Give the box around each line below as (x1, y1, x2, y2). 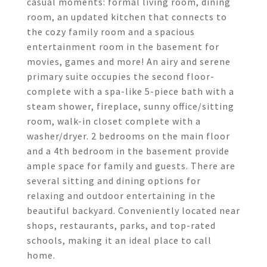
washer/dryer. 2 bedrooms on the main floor (27, 130, 230, 142)
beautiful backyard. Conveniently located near (27, 204, 240, 216)
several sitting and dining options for (27, 175, 201, 187)
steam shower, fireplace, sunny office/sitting (27, 100, 234, 112)
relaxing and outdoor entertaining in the (27, 190, 216, 201)
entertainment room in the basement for (27, 41, 219, 52)
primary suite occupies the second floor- (27, 70, 215, 82)
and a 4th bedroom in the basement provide (27, 145, 229, 157)
